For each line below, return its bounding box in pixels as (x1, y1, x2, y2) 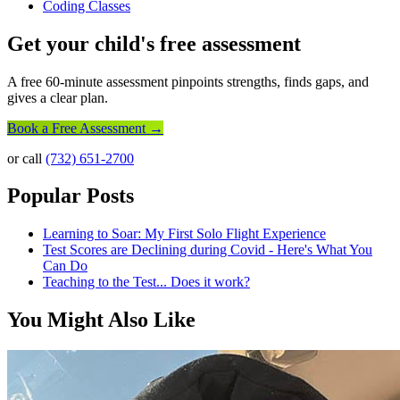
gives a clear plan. (7, 89, 108, 105)
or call (7, 150, 46, 166)
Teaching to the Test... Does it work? (43, 274, 250, 290)
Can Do (43, 258, 87, 274)
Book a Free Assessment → (7, 120, 163, 136)
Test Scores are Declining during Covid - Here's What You (43, 242, 372, 258)
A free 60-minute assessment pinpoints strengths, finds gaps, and (7, 73, 369, 89)
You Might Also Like (7, 308, 196, 332)
